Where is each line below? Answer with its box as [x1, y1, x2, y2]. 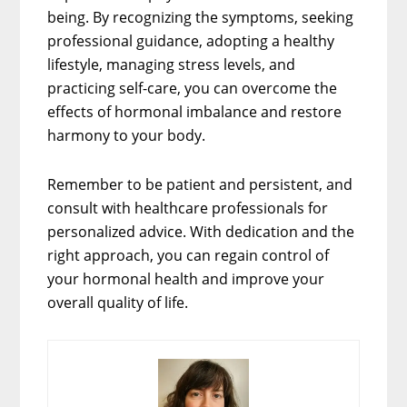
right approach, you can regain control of [47, 244, 330, 265]
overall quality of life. [47, 292, 189, 313]
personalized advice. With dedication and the [47, 221, 355, 242]
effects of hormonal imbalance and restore [47, 101, 342, 122]
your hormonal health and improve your [47, 268, 325, 289]
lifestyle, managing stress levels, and [47, 54, 296, 74]
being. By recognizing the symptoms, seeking [47, 6, 354, 27]
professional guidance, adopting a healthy [47, 30, 335, 51]
